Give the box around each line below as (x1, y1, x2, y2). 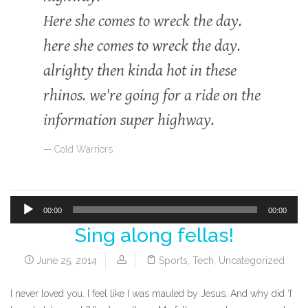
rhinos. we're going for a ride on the (43, 86, 261, 105)
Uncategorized (218, 254, 285, 266)
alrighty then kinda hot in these (43, 61, 236, 80)
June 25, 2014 (33, 254, 97, 266)
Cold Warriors (54, 143, 113, 155)
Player (10, 241, 37, 253)
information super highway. (43, 111, 214, 130)
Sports (158, 254, 188, 266)
